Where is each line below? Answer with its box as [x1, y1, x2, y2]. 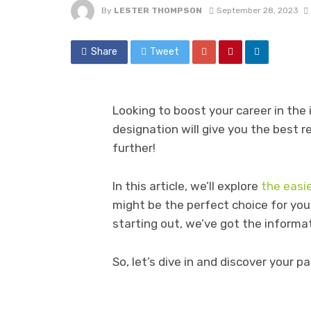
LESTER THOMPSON [114, 5, 202, 15]
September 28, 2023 [216, 5, 299, 15]
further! [112, 140, 155, 155]
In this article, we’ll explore [112, 178, 261, 193]
